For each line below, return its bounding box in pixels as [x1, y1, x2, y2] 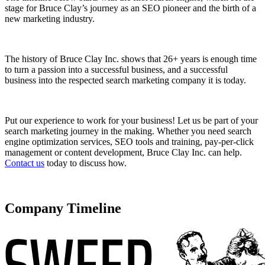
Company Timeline [5, 200, 121, 216]
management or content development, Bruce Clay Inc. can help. [5, 147, 242, 157]
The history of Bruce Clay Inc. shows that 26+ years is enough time [5, 53, 257, 64]
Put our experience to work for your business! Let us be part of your [5, 115, 258, 125]
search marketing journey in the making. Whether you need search [5, 125, 251, 136]
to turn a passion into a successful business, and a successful [5, 64, 228, 75]
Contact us [5, 157, 44, 168]
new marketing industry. [5, 13, 95, 24]
